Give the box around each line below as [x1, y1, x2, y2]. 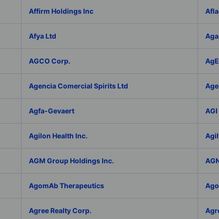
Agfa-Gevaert [29, 107, 75, 115]
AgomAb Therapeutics [29, 181, 105, 190]
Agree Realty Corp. [29, 206, 92, 215]
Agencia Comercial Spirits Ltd [29, 82, 129, 90]
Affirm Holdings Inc [29, 7, 94, 15]
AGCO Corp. [29, 57, 71, 65]
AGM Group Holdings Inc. [29, 156, 114, 165]
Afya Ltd [29, 32, 57, 40]
